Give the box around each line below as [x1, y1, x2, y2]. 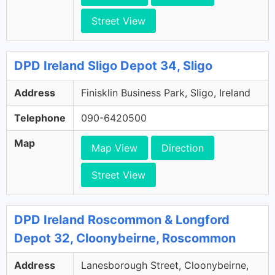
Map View [91, 142, 137, 154]
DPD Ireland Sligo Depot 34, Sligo [14, 58, 212, 73]
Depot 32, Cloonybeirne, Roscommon [14, 231, 236, 246]
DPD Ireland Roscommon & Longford [14, 212, 230, 227]
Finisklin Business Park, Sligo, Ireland [81, 87, 250, 99]
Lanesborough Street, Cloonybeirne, [81, 259, 249, 271]
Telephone [14, 112, 66, 124]
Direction [161, 142, 204, 154]
